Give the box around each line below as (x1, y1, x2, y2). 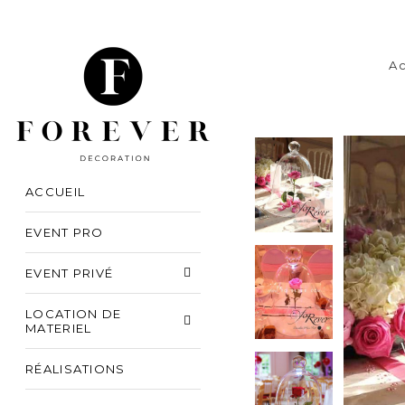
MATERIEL (25, 321, 92, 335)
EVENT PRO (25, 225, 104, 240)
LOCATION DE (25, 306, 122, 321)
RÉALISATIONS (25, 362, 126, 376)
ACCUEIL (25, 184, 86, 199)
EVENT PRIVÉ (25, 266, 114, 280)
